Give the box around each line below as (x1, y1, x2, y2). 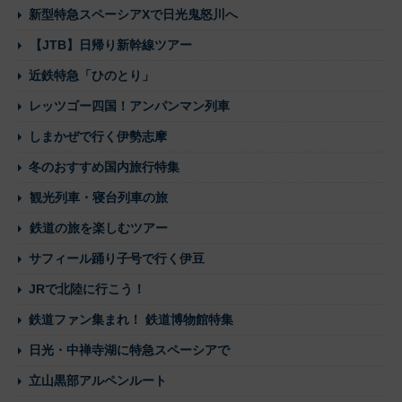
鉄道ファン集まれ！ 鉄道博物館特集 (29, 311, 233, 327)
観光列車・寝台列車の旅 (30, 189, 168, 205)
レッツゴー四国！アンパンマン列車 (29, 98, 230, 113)
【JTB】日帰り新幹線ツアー (30, 37, 192, 52)
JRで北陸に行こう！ (29, 281, 145, 296)
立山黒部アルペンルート (29, 372, 167, 388)
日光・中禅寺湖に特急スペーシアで (29, 342, 230, 357)
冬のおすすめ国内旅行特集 (29, 159, 179, 174)
